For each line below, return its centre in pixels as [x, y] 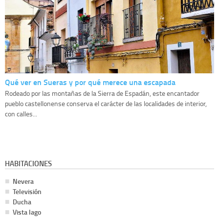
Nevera [23, 181]
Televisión [27, 191]
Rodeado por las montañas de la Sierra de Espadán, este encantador [102, 93]
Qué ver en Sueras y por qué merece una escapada [90, 82]
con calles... [21, 113]
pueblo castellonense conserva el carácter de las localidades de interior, [106, 103]
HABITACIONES [28, 163]
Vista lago [27, 212]
